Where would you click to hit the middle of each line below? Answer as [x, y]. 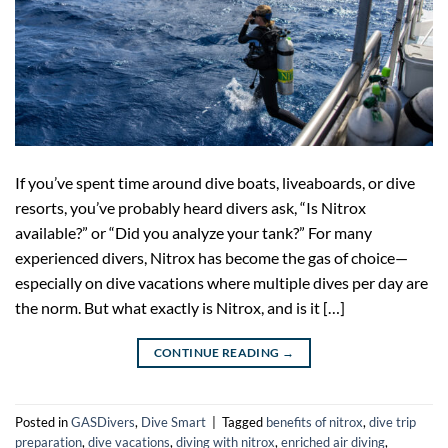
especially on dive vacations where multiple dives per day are [221, 283]
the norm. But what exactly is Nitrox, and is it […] [180, 308]
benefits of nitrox [314, 421]
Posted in [43, 421]
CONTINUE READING [217, 353]
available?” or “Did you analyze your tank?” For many [193, 233]
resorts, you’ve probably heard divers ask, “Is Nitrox [190, 208]
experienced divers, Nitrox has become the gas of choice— [211, 258]
